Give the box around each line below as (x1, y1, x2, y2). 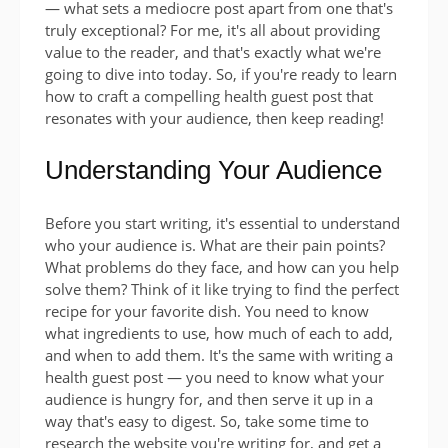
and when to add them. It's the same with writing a (45, 344, 393, 365)
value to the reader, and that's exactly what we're (45, 41, 381, 62)
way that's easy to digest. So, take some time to (45, 410, 369, 431)
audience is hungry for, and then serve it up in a (45, 388, 373, 409)
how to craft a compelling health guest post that (45, 85, 373, 106)
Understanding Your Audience (45, 154, 382, 185)
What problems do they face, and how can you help (45, 256, 399, 277)
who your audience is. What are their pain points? (45, 234, 385, 255)
